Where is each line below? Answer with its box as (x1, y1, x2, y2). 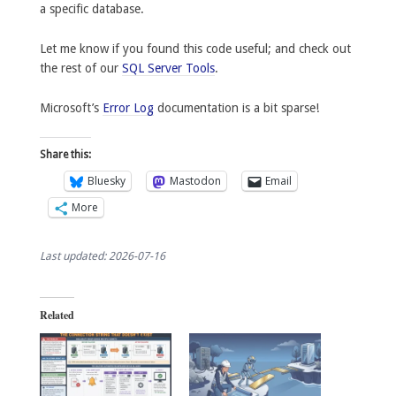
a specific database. (39, 2, 144, 17)
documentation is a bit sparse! (153, 100, 319, 115)
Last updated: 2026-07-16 (39, 249, 165, 263)
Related (39, 307, 74, 323)
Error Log (102, 100, 154, 115)
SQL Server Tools (121, 61, 215, 75)
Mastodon (169, 173, 221, 189)
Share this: (39, 148, 91, 162)
